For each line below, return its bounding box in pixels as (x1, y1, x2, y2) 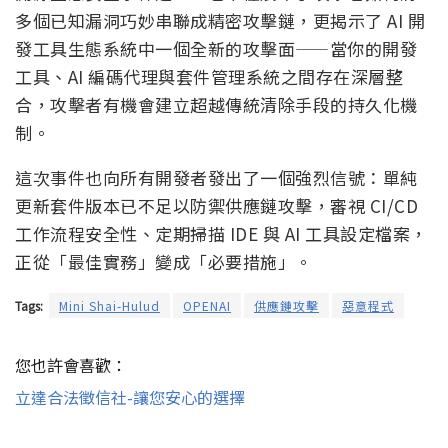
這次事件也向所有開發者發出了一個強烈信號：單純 (15, 164, 418, 190)
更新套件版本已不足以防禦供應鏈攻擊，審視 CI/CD (15, 192, 418, 218)
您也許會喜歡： (15, 352, 127, 377)
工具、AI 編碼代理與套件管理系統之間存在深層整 (15, 63, 403, 89)
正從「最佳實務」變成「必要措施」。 (15, 248, 313, 274)
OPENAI (183, 296, 231, 314)
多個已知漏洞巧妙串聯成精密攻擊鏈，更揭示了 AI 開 (15, 7, 425, 33)
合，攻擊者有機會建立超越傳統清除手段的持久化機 (15, 91, 418, 117)
